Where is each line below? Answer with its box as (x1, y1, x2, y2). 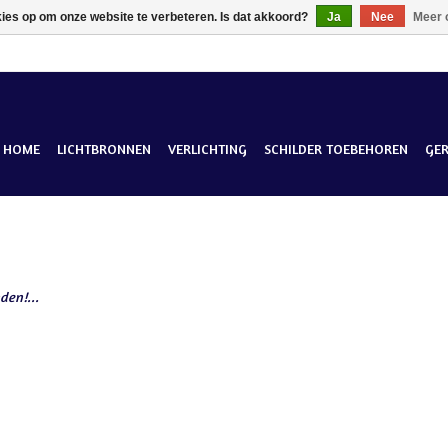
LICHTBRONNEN (57, 140, 151, 157)
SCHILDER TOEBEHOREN (264, 140, 408, 157)
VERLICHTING (168, 140, 247, 157)
